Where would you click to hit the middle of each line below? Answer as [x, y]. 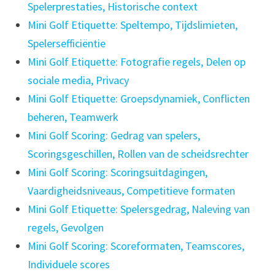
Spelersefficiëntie [66, 44]
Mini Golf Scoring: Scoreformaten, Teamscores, [136, 246]
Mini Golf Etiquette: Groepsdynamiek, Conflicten [138, 99]
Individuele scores [68, 265]
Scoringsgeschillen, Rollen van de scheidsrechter [138, 154]
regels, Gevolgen [65, 228]
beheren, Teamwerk [73, 117]
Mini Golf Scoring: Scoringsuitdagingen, [117, 172]
